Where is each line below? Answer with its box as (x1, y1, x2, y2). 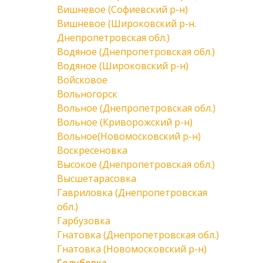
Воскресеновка (57, 144, 127, 157)
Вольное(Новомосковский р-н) (57, 130, 201, 143)
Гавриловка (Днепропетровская (57, 186, 207, 199)
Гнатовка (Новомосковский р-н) (57, 242, 207, 255)
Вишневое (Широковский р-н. (57, 17, 196, 30)
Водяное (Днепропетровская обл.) (57, 45, 215, 58)
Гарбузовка (57, 214, 110, 227)
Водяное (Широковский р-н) (57, 59, 188, 72)
